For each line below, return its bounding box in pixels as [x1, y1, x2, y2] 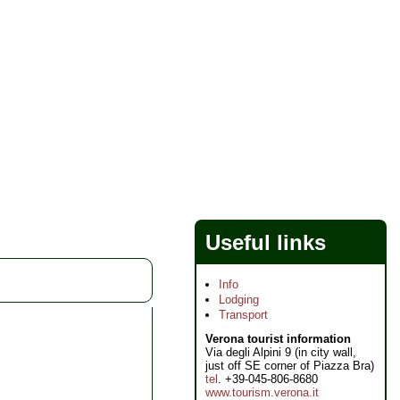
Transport [219, 308, 268, 321]
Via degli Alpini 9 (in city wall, [205, 346, 356, 359]
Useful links [205, 230, 326, 254]
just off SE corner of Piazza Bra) [205, 359, 374, 372]
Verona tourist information [205, 332, 351, 346]
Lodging [219, 293, 259, 306]
